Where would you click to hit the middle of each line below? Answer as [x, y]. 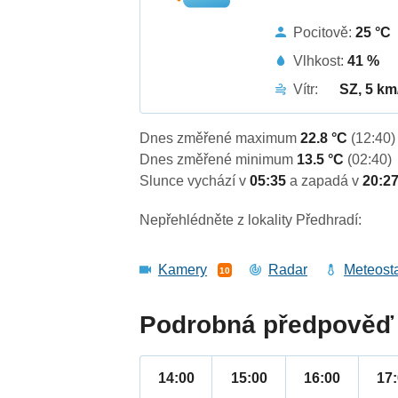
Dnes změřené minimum [219, 160]
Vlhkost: [321, 60]
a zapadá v [326, 181]
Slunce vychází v [195, 181]
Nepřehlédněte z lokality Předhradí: [251, 220]
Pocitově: [325, 32]
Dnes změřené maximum [220, 139]
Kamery [183, 270]
